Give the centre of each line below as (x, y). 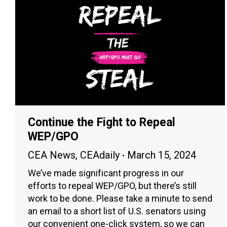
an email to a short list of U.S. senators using (117, 211)
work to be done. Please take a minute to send (120, 199)
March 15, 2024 (162, 155)
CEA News (52, 155)
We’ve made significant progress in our (106, 173)
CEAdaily (100, 155)
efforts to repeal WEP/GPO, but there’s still (112, 186)
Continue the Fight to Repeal (102, 123)
